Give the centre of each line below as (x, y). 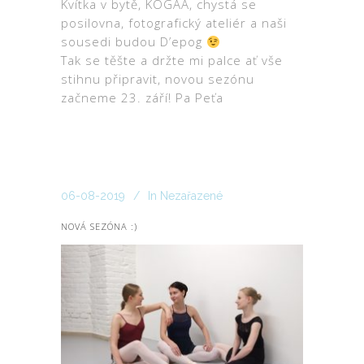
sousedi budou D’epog (134, 42)
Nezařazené (191, 196)
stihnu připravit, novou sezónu (158, 79)
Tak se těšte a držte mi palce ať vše (172, 61)
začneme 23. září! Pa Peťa (142, 98)
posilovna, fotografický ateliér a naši (174, 23)
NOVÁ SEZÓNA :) (99, 227)
